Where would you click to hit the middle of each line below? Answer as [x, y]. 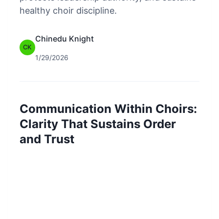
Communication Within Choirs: [108, 109]
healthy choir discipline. [68, 11]
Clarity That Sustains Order [98, 124]
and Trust [47, 139]
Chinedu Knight [65, 39]
